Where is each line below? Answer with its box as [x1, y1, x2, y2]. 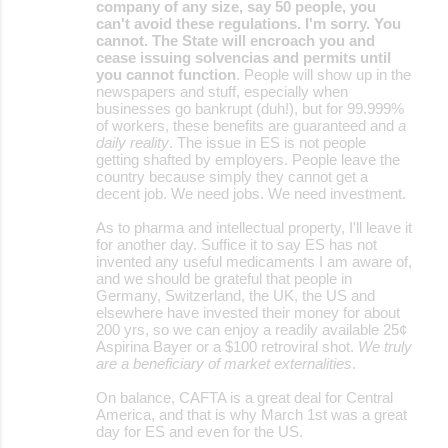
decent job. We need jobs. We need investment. [96, 184, 406, 202]
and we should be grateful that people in [96, 269, 352, 287]
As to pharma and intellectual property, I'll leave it [96, 218, 412, 236]
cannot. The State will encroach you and [96, 31, 375, 49]
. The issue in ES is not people [169, 133, 366, 151]
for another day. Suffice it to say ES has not [96, 235, 377, 253]
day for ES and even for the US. [96, 422, 303, 440]
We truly [358, 337, 412, 355]
